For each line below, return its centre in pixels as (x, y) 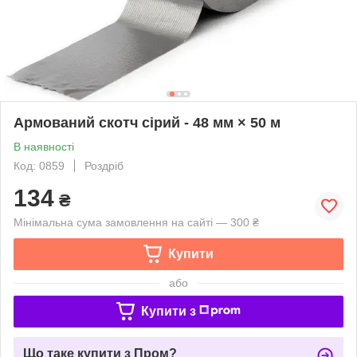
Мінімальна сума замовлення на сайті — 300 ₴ (136, 222)
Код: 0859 (39, 165)
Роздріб (104, 165)
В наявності (44, 146)
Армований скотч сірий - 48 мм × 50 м (147, 122)
